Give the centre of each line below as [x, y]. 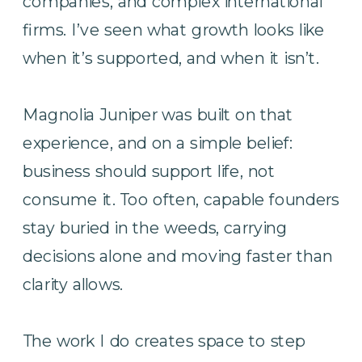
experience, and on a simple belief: [158, 142]
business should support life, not [149, 170]
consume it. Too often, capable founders [181, 199]
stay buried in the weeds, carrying [155, 227]
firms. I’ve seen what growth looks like [174, 29]
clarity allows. [73, 284]
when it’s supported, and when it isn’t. [171, 57]
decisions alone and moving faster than [178, 255]
